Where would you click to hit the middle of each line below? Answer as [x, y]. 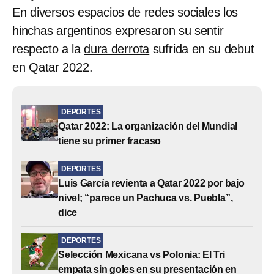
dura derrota [117, 49]
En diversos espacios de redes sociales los [125, 12]
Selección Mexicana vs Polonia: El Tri [142, 254]
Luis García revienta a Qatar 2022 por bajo [151, 183]
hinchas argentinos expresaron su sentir [118, 30]
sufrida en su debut [202, 49]
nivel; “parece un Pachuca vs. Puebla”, [146, 198]
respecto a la [48, 49]
